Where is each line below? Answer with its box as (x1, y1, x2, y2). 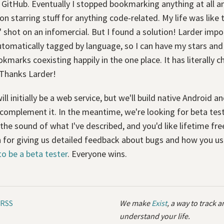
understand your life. (119, 211, 190, 221)
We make (119, 198, 151, 208)
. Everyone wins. (67, 148, 127, 159)
